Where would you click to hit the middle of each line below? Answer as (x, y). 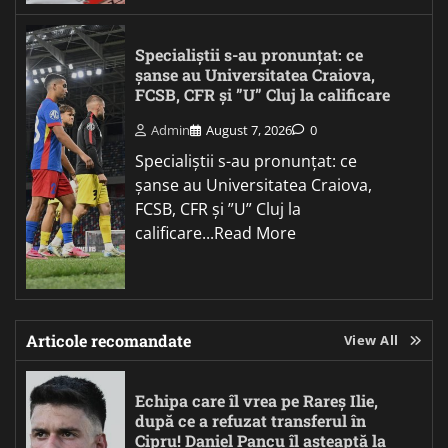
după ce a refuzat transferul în (250, 421)
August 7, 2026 (249, 130)
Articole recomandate (108, 341)
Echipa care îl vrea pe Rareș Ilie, (256, 401)
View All (371, 340)
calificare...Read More (215, 233)
